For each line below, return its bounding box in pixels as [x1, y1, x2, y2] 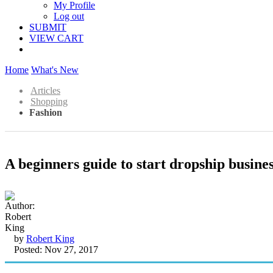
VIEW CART [29, 33, 83, 43]
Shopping [30, 96, 68, 107]
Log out [54, 11, 84, 21]
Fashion [29, 107, 62, 118]
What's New [31, 65, 79, 75]
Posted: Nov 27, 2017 [14, 244, 98, 255]
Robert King [26, 233, 74, 244]
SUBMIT [29, 22, 66, 32]
